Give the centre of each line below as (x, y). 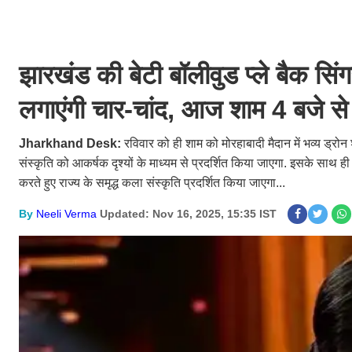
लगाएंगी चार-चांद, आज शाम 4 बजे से (183, 110)
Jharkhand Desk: (71, 143)
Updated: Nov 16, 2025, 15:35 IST (188, 214)
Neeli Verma (66, 214)
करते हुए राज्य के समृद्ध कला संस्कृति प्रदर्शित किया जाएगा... (152, 183)
